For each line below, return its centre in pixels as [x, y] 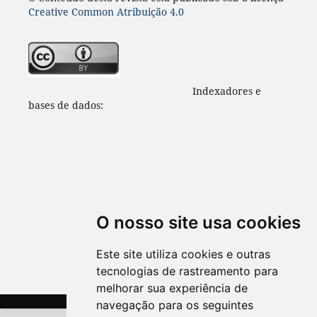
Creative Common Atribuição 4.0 [106, 11]
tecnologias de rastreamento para [188, 271]
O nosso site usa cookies [199, 223]
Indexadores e [144, 91]
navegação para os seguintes [175, 305]
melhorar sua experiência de [172, 288]
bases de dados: [67, 105]
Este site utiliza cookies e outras [184, 254]
